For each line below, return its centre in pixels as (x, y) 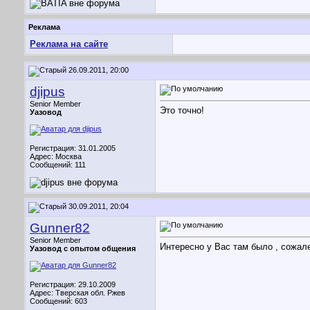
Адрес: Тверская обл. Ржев (77, 293)
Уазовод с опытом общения (83, 248)
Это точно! (182, 111)
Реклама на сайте (69, 44)
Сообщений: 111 (58, 165)
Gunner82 (60, 228)
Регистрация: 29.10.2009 (73, 284)
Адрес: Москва (56, 156)
